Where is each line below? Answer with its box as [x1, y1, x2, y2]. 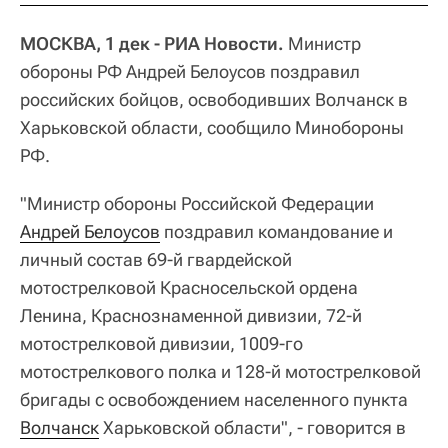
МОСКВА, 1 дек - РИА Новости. [20, 32, 284, 54]
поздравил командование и [160, 220, 393, 242]
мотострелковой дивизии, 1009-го [20, 332, 303, 354]
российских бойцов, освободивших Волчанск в [20, 88, 408, 110]
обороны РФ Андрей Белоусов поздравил [20, 60, 360, 82]
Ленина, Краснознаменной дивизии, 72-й [20, 304, 362, 326]
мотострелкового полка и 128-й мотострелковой [20, 360, 421, 382]
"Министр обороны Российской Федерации [20, 192, 374, 214]
